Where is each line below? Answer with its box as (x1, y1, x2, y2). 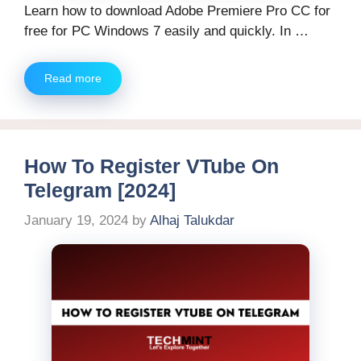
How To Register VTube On (24, 154, 279, 177)
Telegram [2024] (24, 178, 176, 201)
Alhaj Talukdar (150, 213, 234, 229)
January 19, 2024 (24, 213, 128, 229)
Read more (44, 71, 102, 85)
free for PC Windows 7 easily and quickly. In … (24, 23, 309, 39)
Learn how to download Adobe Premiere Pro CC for (24, 3, 330, 19)
